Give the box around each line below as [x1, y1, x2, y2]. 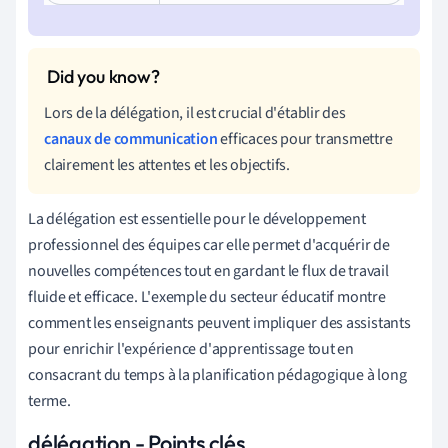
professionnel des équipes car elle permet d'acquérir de [28, 233, 390, 256]
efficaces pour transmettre [217, 127, 393, 150]
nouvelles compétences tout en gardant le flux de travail [28, 259, 389, 282]
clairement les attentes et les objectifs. [44, 153, 290, 176]
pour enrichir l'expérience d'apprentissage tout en [28, 337, 354, 360]
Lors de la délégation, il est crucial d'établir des [44, 101, 346, 124]
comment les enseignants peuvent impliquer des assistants [28, 311, 411, 334]
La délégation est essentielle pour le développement [28, 207, 366, 230]
